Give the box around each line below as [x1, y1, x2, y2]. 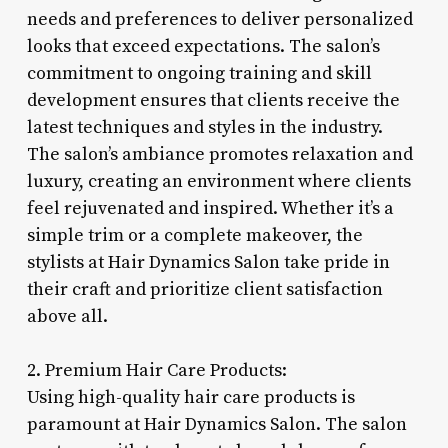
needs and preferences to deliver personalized [26, 7, 413, 31]
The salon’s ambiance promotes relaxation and [26, 142, 413, 166]
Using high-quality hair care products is [26, 385, 355, 409]
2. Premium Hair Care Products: [26, 358, 287, 382]
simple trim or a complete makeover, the [26, 223, 363, 247]
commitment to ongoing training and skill [26, 61, 372, 85]
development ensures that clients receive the [26, 88, 400, 112]
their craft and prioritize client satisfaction [26, 277, 383, 301]
